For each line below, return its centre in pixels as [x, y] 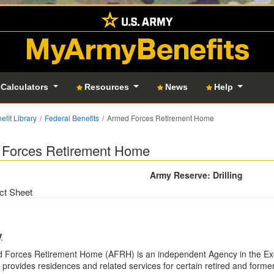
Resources [108, 87]
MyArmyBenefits [137, 50]
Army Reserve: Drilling [196, 175]
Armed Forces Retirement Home [161, 118]
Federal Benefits [72, 118]
